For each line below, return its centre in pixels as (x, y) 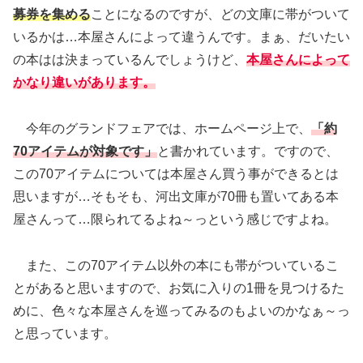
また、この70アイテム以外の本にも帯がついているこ (176, 265)
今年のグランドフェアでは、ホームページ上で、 (162, 128)
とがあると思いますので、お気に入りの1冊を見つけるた (179, 288)
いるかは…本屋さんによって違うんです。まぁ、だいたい (181, 37)
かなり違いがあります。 (84, 83)
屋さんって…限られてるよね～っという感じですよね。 (175, 219)
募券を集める (52, 15)
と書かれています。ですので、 (248, 151)
